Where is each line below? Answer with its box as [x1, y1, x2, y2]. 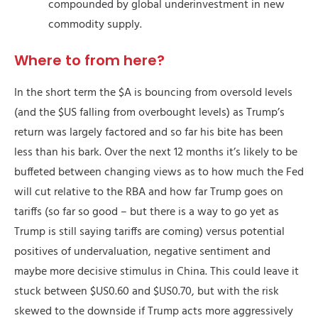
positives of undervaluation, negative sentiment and [14, 243, 270, 262]
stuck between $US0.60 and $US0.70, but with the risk [14, 283, 279, 302]
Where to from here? [14, 50, 165, 71]
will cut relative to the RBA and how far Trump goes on [14, 183, 283, 202]
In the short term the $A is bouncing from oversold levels [14, 84, 292, 103]
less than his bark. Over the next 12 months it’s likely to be [14, 143, 297, 163]
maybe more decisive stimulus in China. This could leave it [14, 263, 299, 282]
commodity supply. [48, 16, 142, 35]
